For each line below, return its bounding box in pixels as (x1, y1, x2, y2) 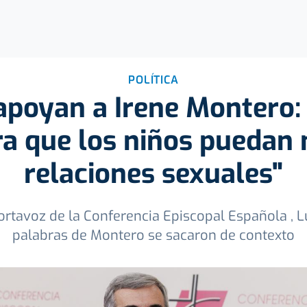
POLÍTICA (128, 73, 179, 87)
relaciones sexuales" (24, 156, 283, 192)
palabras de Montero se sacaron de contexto (12, 226, 295, 245)
